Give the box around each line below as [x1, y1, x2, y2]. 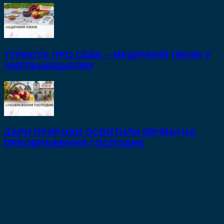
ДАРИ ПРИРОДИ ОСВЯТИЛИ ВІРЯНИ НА [4, 127, 196, 138]
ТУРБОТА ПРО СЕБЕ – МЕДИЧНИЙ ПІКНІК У [4, 49, 211, 60]
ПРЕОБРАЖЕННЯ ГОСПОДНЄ [4, 138, 145, 149]
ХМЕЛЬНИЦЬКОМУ [4, 60, 94, 71]
